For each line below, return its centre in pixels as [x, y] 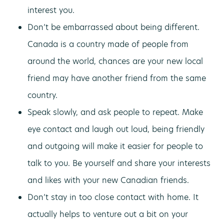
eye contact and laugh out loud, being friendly [116, 129]
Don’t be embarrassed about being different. [113, 27]
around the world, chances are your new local [115, 61]
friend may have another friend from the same [117, 78]
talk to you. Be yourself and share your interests [119, 163]
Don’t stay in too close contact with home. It [113, 197]
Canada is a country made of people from [108, 44]
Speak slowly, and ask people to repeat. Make [115, 112]
